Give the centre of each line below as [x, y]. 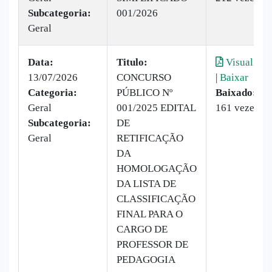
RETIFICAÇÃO [150, 138]
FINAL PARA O [150, 214]
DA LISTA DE [146, 183]
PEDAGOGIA [146, 259]
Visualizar [246, 62]
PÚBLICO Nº [144, 92]
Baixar [234, 77]
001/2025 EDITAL [156, 107]
